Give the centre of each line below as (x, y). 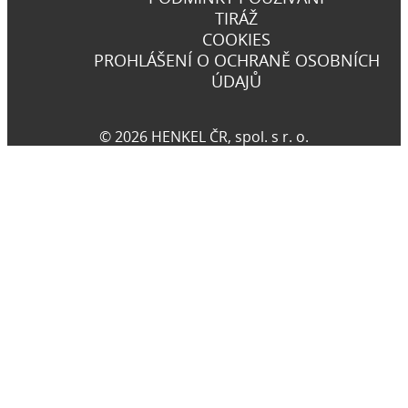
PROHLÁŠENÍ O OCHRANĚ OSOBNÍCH (236, 60)
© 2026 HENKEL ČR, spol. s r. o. (204, 136)
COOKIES (236, 39)
